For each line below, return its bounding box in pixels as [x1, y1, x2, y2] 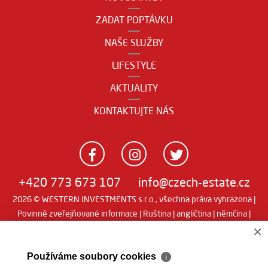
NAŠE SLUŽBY [105, 36, 163, 48]
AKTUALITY [110, 82, 158, 94]
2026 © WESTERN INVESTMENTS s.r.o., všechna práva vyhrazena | [13, 194, 255, 205]
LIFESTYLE [112, 59, 156, 71]
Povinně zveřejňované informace [17, 208, 138, 219]
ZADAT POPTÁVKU [95, 14, 173, 26]
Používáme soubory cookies [27, 251, 159, 261]
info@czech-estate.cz [138, 175, 250, 190]
